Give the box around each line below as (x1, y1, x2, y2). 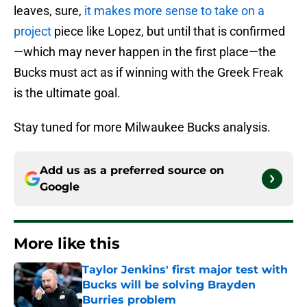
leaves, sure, (14, 3, 82, 19)
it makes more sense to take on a (82, 3, 265, 19)
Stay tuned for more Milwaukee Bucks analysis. (14, 120, 271, 135)
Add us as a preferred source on (40, 164, 224, 177)
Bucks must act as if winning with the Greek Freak (14, 65, 283, 80)
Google (40, 180, 79, 194)
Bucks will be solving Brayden (82, 278, 256, 292)
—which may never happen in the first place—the (14, 45, 276, 60)
